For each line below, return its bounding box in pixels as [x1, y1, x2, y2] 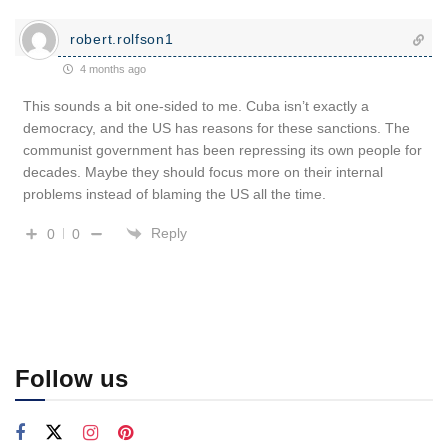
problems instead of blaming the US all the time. [23, 185, 326, 202]
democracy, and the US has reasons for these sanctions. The [23, 119, 410, 136]
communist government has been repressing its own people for [23, 141, 422, 158]
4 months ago [77, 62, 146, 75]
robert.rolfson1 [70, 30, 174, 47]
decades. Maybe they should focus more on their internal [23, 163, 383, 180]
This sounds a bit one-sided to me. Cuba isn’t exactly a [23, 97, 369, 114]
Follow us [15, 364, 128, 392]
